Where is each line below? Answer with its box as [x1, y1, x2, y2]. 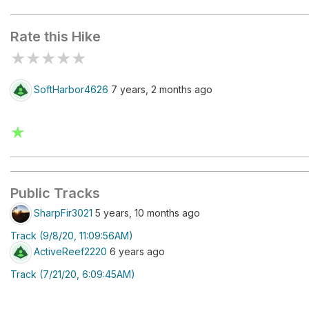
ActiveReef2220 [34, 245, 107, 257]
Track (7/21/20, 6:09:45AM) [10, 268, 135, 280]
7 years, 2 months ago [108, 83, 212, 95]
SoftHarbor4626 [34, 83, 108, 95]
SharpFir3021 [34, 206, 92, 219]
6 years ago [107, 245, 165, 257]
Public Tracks [10, 185, 100, 201]
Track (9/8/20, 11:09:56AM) [10, 230, 133, 241]
